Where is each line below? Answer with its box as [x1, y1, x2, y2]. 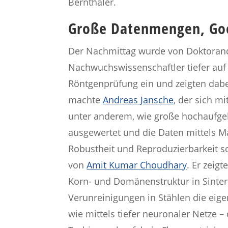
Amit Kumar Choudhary [87, 158, 187, 171]
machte [68, 93, 101, 106]
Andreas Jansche [103, 93, 174, 106]
